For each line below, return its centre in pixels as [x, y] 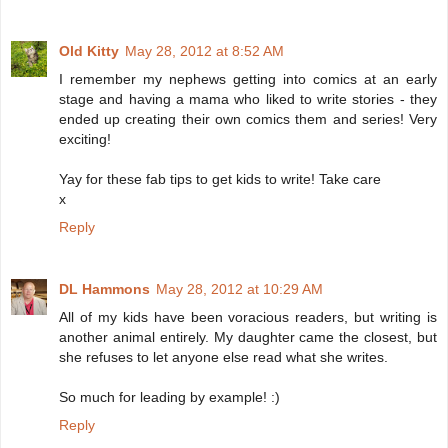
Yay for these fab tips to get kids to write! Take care [220, 178]
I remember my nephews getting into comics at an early [248, 78]
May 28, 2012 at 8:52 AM [204, 50]
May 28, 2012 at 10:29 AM [239, 288]
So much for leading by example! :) [169, 396]
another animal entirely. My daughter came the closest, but [248, 336]
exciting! [85, 138]
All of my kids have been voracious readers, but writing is [248, 316]
